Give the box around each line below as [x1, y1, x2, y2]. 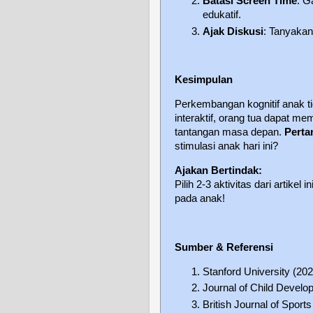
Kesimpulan [175, 74, 233, 86]
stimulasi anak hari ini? [175, 140, 278, 152]
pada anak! [175, 193, 225, 205]
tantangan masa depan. [175, 126, 284, 138]
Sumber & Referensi [175, 241, 273, 253]
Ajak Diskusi [203, 25, 263, 37]
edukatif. [203, 8, 241, 20]
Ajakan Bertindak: [175, 165, 262, 177]
